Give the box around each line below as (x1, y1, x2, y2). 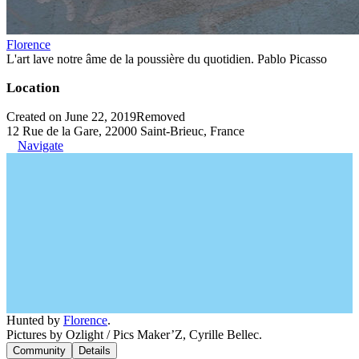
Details (79, 344, 111, 357)
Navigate (18, 138, 63, 152)
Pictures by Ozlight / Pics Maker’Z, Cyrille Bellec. (6, 327, 262, 341)
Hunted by (6, 313, 63, 327)
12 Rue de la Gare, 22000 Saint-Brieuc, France (6, 123, 244, 138)
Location (6, 79, 59, 95)
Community (13, 344, 66, 357)
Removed (136, 109, 185, 123)
